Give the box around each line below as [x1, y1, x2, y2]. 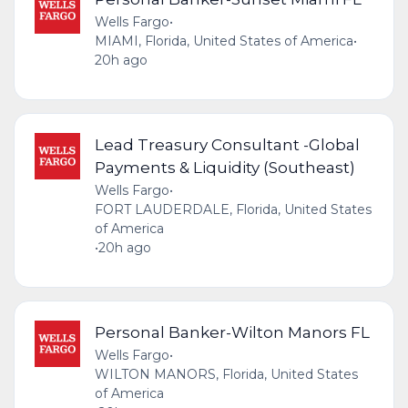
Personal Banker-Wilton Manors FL [94, 322, 370, 342]
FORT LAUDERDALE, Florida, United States [94, 201, 372, 219]
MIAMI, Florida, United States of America [94, 33, 353, 50]
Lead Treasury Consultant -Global [94, 135, 360, 155]
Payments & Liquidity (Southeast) [94, 158, 355, 178]
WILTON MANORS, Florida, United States [94, 366, 358, 383]
